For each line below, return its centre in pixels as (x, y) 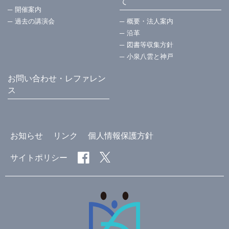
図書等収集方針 (150, 45)
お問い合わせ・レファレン (57, 79)
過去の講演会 (35, 21)
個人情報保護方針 (121, 136)
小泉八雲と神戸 (150, 57)
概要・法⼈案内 (150, 21)
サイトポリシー (39, 158)
